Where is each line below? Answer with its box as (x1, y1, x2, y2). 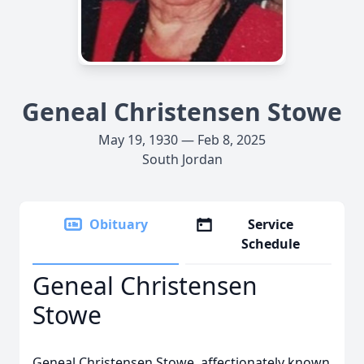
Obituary (89, 215, 148, 233)
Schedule (241, 235, 301, 253)
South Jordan (141, 150, 223, 168)
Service (248, 215, 294, 233)
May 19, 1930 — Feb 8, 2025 (98, 131, 266, 149)
